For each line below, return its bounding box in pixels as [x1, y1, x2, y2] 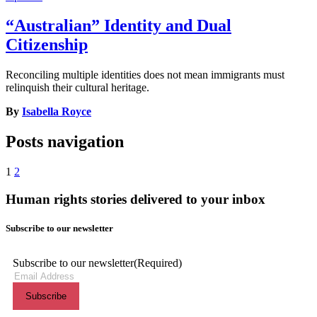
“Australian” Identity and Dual [6, 16, 231, 35]
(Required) [134, 257, 182, 270]
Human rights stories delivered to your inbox [6, 191, 265, 207]
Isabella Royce [22, 105, 91, 118]
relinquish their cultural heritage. [6, 81, 149, 94]
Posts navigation [6, 132, 124, 151]
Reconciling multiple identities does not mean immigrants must [6, 69, 284, 81]
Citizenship [6, 35, 88, 54]
